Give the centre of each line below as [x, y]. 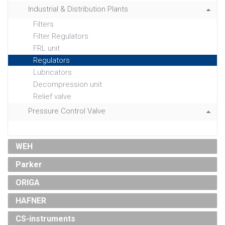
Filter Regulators [61, 36]
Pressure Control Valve [67, 111]
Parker [29, 165]
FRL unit [46, 48]
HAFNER [31, 201]
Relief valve [52, 97]
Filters [43, 24]
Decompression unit [68, 85]
